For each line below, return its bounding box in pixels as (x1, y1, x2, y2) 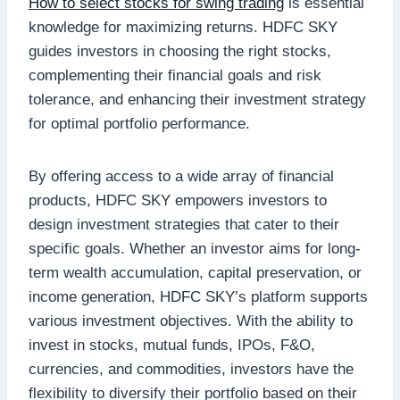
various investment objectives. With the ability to (29, 312, 353, 329)
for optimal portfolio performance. (29, 114, 250, 132)
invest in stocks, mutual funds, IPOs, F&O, (29, 336, 315, 354)
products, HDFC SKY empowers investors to (29, 191, 327, 209)
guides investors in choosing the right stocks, (29, 42, 331, 60)
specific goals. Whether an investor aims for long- (29, 239, 361, 257)
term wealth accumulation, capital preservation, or (29, 263, 362, 281)
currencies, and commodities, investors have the (29, 360, 354, 378)
